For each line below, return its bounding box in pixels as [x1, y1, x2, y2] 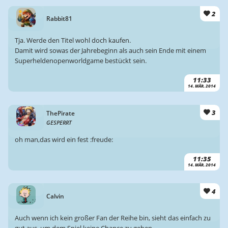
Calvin [46, 191, 65, 201]
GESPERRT [46, 118, 72, 126]
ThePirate [46, 108, 75, 118]
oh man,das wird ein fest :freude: [14, 134, 113, 144]
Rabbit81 [46, 14, 73, 23]
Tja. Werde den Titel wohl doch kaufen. [14, 36, 131, 45]
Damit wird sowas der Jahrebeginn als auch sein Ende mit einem [14, 46, 206, 55]
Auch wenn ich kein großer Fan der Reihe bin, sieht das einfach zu [14, 213, 211, 223]
